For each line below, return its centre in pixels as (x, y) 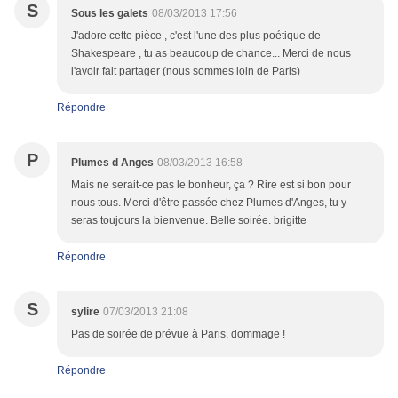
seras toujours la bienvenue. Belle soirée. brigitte (189, 221)
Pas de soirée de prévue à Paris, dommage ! (178, 334)
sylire (85, 312)
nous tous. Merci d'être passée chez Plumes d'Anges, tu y (209, 203)
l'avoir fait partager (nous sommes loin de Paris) (186, 72)
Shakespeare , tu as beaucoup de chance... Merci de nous (211, 54)
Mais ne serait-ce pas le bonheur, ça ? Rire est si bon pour (211, 185)
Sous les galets (110, 14)
